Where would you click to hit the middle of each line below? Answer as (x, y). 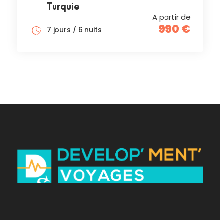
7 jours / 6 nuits (74, 30)
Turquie (63, 7)
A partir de (171, 17)
